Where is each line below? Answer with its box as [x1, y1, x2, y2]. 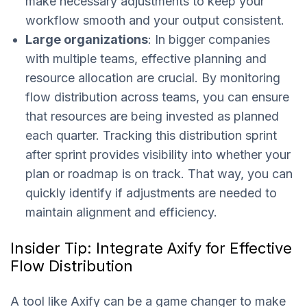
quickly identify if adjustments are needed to [25, 185, 277, 200]
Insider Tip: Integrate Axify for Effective [10, 238, 292, 257]
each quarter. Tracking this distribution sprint [25, 127, 277, 143]
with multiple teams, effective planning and [25, 51, 267, 66]
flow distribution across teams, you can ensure [25, 89, 289, 104]
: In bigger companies [148, 32, 270, 47]
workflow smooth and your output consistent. [25, 12, 284, 27]
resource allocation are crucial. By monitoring [25, 70, 280, 85]
